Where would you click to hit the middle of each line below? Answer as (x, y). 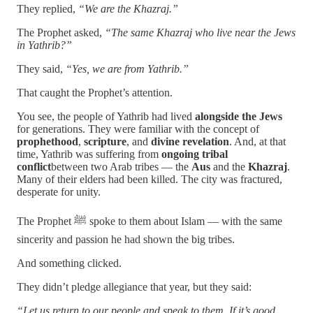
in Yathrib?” (44, 45)
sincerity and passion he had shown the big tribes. (126, 239)
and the (229, 166)
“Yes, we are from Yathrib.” (127, 68)
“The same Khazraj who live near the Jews (200, 32)
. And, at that (257, 141)
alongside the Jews (239, 116)
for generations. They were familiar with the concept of (138, 129)
